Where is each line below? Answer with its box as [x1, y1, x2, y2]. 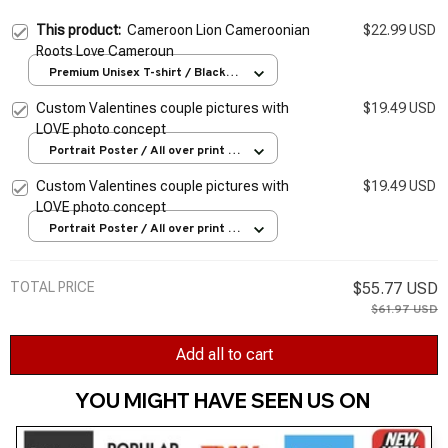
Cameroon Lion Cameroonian [127, 21, 310, 38]
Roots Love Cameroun [36, 42, 174, 59]
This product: [36, 21, 127, 38]
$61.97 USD [371, 301, 438, 318]
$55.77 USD [353, 278, 438, 298]
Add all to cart [175, 345, 273, 365]
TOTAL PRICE [10, 278, 95, 295]
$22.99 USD [363, 21, 436, 38]
